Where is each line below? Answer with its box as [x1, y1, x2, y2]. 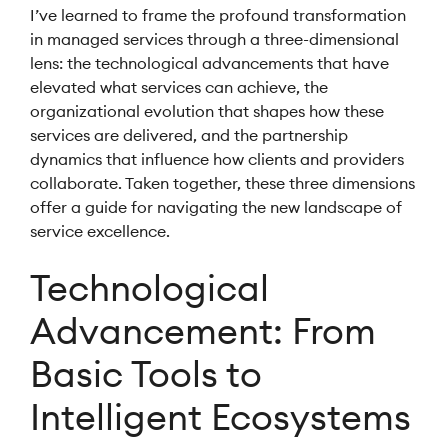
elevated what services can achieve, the [30, 77, 328, 97]
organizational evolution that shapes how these [30, 101, 384, 121]
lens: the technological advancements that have [30, 53, 389, 73]
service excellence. [30, 221, 170, 241]
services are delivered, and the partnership [30, 125, 348, 145]
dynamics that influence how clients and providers [30, 149, 404, 169]
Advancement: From [30, 308, 376, 354]
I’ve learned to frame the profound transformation [30, 5, 406, 25]
